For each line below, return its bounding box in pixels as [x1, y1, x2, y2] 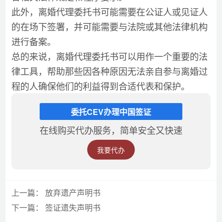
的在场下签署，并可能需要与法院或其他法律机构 [11, 20, 208, 33]
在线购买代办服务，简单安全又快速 [40, 123, 182, 137]
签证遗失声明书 [45, 201, 101, 213]
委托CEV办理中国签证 [71, 106, 151, 118]
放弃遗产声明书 [45, 187, 101, 199]
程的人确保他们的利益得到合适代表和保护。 [11, 79, 190, 93]
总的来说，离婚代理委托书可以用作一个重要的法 [11, 50, 208, 63]
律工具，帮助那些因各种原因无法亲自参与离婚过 [11, 64, 208, 78]
